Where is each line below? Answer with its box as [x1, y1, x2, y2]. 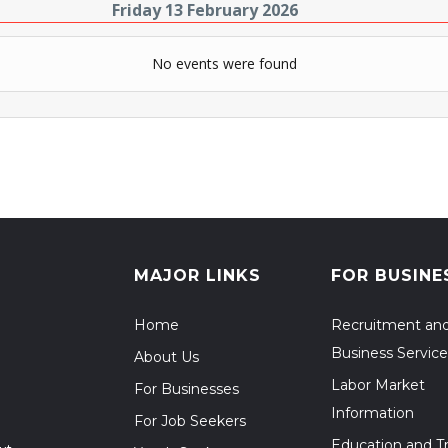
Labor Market [331, 376, 425, 394]
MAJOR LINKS [134, 266, 261, 285]
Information [331, 404, 414, 422]
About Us [134, 348, 199, 366]
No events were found [151, 54, 297, 73]
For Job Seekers [134, 412, 246, 430]
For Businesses [134, 380, 239, 398]
